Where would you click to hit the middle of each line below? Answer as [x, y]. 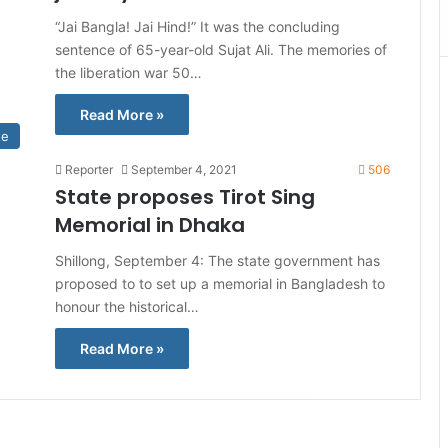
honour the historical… [127, 306]
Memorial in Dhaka [150, 225]
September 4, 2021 [184, 169]
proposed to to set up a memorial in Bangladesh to [220, 283]
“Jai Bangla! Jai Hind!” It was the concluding [197, 26]
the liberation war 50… [128, 72]
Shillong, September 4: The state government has [217, 260]
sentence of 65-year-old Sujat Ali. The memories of [221, 49]
